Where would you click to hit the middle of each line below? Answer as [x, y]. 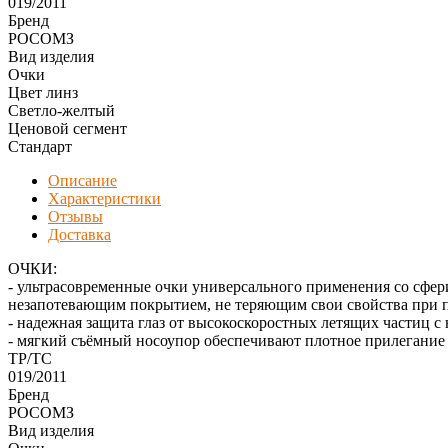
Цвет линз [43, 92]
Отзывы [75, 216]
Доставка [79, 234]
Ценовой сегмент [67, 128]
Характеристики [104, 198]
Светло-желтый [61, 110]
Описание [82, 180]
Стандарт [40, 146]
